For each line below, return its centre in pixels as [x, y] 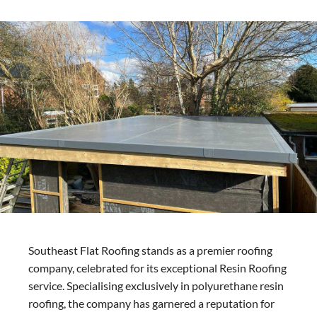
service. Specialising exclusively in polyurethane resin [156, 286]
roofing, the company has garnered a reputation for [151, 304]
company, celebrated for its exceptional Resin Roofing [157, 268]
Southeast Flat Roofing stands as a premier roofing [150, 250]
